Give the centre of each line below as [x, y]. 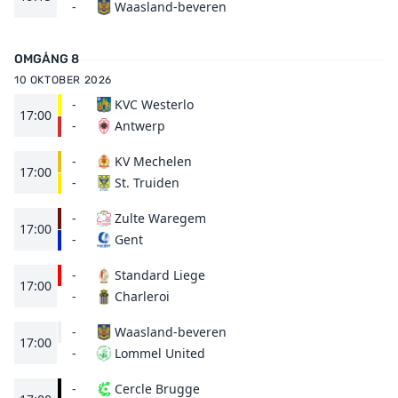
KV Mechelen [153, 161]
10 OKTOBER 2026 [63, 80]
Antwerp [140, 126]
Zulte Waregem [160, 218]
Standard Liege [160, 275]
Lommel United [160, 353]
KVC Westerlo [154, 104]
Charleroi [142, 296]
